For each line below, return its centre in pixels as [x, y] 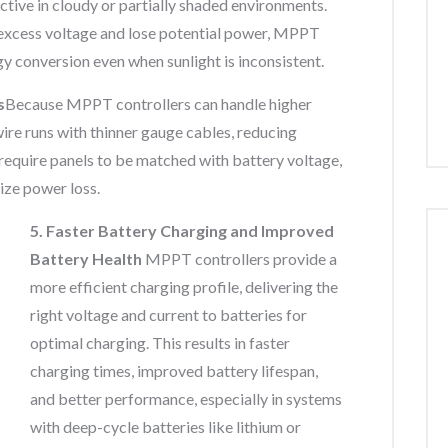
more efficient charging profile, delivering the [184, 286]
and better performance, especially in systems [186, 398]
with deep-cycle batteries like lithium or [165, 426]
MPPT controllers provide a [241, 258]
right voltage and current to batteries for [168, 314]
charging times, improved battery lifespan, [174, 370]
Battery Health [87, 258]
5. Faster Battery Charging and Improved [182, 230]
